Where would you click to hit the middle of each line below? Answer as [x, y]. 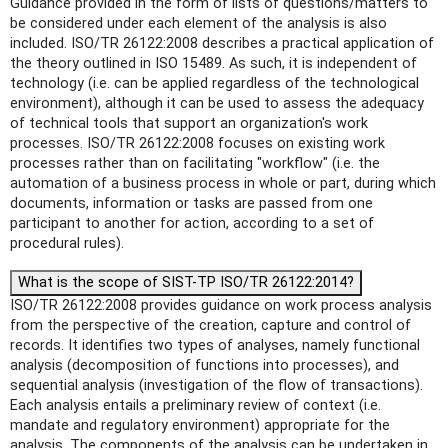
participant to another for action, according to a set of [192, 224]
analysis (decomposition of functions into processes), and [204, 366]
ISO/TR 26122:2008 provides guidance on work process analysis [221, 306]
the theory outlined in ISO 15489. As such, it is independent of [213, 64]
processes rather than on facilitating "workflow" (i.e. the [195, 164]
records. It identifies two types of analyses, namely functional [215, 346]
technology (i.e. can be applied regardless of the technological [214, 84]
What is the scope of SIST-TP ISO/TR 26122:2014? [186, 283]
